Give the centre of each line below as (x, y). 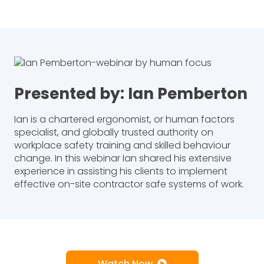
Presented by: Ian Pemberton (131, 94)
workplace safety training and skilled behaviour (122, 146)
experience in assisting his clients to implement (121, 171)
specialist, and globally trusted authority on (114, 133)
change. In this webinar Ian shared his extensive (123, 159)
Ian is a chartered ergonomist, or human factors (124, 120)
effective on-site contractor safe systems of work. (129, 184)
